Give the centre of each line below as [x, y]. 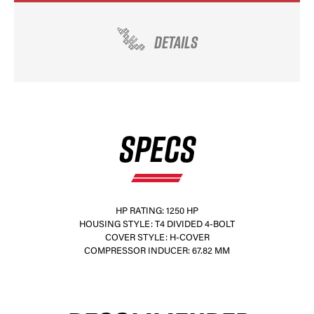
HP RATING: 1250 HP [157, 211]
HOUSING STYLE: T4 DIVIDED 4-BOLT [157, 224]
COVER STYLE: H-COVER [157, 238]
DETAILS [176, 42]
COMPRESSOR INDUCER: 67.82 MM [157, 251]
